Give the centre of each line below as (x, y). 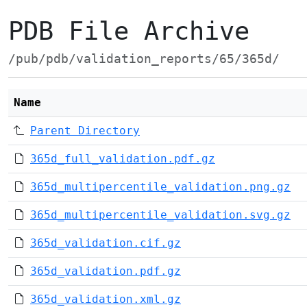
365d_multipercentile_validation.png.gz (160, 187)
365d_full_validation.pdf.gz (123, 159)
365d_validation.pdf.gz (106, 271)
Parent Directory (85, 131)
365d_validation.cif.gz (106, 243)
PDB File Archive (129, 31)
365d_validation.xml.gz (106, 299)
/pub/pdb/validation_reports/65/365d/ (144, 59)
